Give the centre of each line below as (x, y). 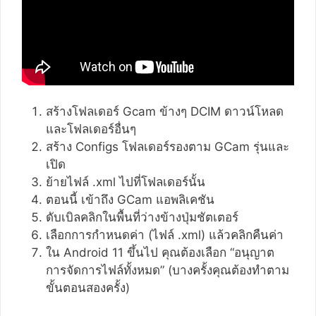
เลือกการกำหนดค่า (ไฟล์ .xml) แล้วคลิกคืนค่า (165, 235)
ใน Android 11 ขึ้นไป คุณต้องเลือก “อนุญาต (160, 253)
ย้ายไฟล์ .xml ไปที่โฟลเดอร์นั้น (127, 182)
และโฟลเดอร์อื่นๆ (93, 129)
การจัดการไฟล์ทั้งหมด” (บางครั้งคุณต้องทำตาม (168, 271)
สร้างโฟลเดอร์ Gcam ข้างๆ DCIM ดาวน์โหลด (165, 112)
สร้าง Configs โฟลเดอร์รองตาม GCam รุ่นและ (168, 147)
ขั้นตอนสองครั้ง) (88, 288)
